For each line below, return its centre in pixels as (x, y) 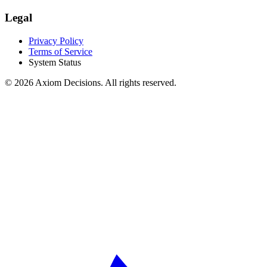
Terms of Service (60, 51)
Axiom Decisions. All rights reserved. (105, 82)
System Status (55, 62)
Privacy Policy (56, 41)
